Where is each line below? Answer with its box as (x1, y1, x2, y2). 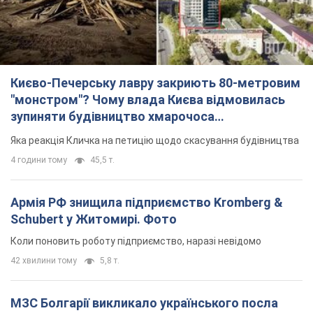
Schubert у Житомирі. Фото (10, 211, 177, 226)
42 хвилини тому (10, 255, 77, 265)
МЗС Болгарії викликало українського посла (10, 295, 278, 310)
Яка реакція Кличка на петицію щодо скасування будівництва (10, 134, 299, 146)
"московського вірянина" (10, 125, 160, 140)
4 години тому (10, 154, 67, 165)
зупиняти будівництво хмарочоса (10, 108, 214, 124)
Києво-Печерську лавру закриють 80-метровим (10, 75, 300, 90)
